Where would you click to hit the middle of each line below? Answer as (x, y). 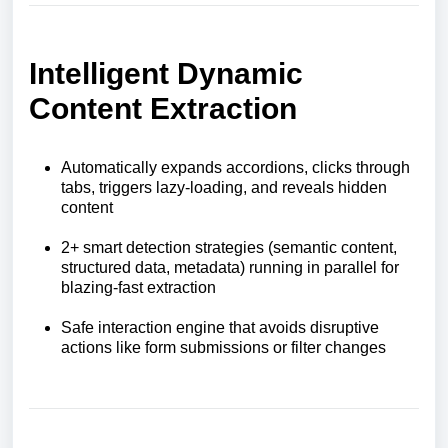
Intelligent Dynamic (166, 73)
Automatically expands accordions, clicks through (235, 167)
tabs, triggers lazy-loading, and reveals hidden (224, 187)
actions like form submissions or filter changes (225, 347)
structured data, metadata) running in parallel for (230, 267)
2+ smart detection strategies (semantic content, (229, 247)
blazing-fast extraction (138, 287)
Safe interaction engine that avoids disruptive (220, 327)
